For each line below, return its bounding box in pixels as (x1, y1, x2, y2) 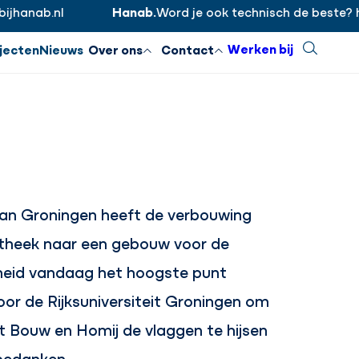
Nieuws (39, 40, 83, 58)
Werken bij (228, 38, 293, 57)
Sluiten (200, 14, 245, 34)
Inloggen (277, 4, 327, 21)
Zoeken (303, 38, 347, 57)
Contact (161, 40, 214, 58)
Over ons (88, 40, 143, 58)
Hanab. (89, 2, 134, 20)
